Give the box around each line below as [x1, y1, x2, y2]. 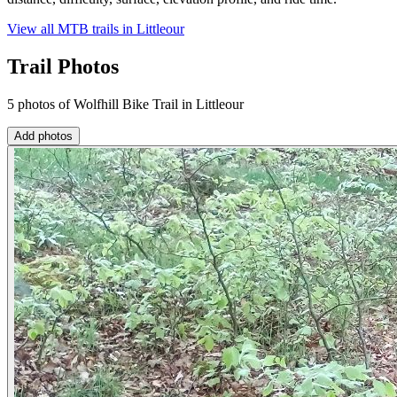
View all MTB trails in [7, 21, 136, 37]
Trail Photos [7, 55, 119, 79]
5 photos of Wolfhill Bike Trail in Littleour [7, 97, 244, 113]
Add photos [14, 129, 73, 144]
